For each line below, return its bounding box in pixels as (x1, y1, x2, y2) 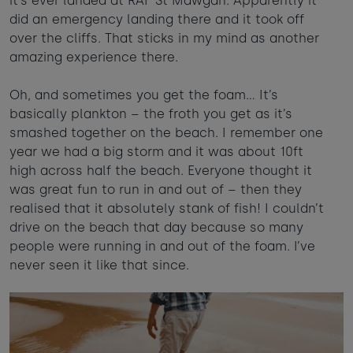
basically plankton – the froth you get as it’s (9, 106, 292, 122)
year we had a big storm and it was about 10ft (9, 144, 303, 160)
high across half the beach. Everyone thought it (9, 163, 312, 179)
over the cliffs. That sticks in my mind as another (9, 31, 319, 46)
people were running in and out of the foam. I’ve (9, 239, 315, 255)
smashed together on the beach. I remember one (9, 125, 323, 141)
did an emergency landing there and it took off (9, 12, 304, 28)
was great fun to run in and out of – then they (9, 182, 302, 198)
